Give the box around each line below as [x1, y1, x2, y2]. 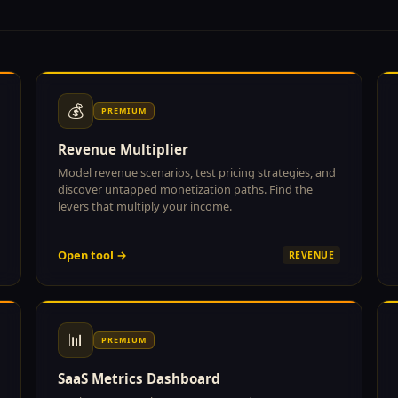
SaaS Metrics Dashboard [58, 369, 220, 387]
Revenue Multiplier [58, 139, 188, 158]
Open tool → [58, 246, 127, 263]
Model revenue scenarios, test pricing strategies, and [58, 163, 336, 180]
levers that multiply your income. [58, 197, 232, 214]
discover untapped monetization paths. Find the [58, 180, 313, 197]
